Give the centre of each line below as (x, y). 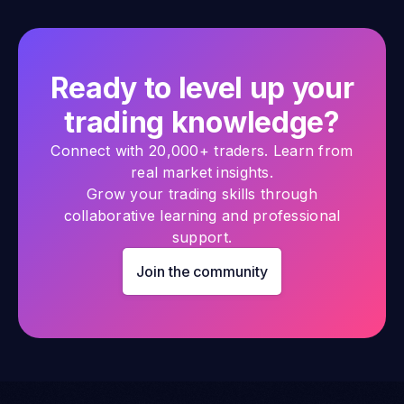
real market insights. (202, 172)
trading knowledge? (202, 122)
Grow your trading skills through (202, 193)
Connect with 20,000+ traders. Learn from (202, 150)
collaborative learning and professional (202, 215)
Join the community (202, 271)
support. (202, 237)
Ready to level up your (202, 87)
